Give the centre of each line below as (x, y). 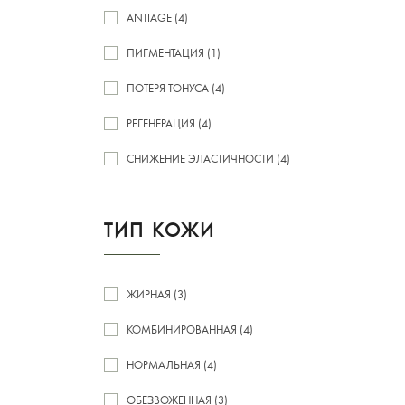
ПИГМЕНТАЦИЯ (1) (174, 52)
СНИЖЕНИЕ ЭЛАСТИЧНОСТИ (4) (208, 158)
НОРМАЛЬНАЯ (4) (172, 364)
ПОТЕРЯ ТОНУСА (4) (176, 88)
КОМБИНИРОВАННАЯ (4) (190, 329)
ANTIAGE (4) (157, 17)
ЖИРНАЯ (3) (157, 294)
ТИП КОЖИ (160, 229)
